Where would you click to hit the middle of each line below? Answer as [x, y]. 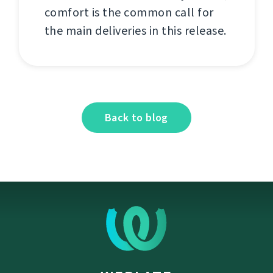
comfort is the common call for [129, 12]
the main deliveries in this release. [135, 30]
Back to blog [136, 117]
